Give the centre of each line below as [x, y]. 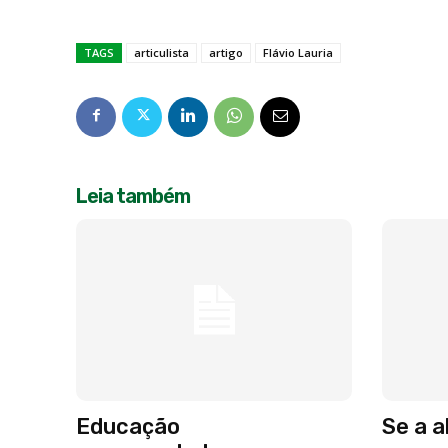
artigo [226, 52]
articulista [161, 52]
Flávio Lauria [298, 52]
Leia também [133, 196]
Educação [128, 426]
